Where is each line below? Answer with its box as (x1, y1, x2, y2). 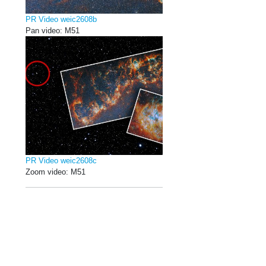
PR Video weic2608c (26, 156, 97, 165)
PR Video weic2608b (26, 14, 97, 24)
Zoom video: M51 (26, 167, 85, 176)
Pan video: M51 (26, 26, 80, 35)
